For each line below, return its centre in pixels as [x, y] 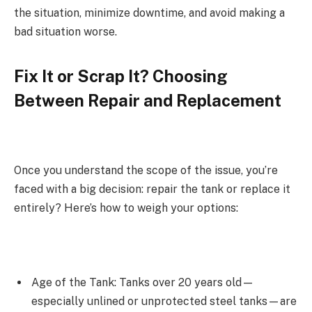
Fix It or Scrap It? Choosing [121, 76]
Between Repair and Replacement [148, 100]
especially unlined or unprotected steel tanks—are [164, 302]
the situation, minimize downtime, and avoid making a [149, 13]
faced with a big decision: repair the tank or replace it [152, 189]
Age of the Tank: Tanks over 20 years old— [143, 283]
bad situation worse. [65, 32]
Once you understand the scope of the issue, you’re [146, 171]
